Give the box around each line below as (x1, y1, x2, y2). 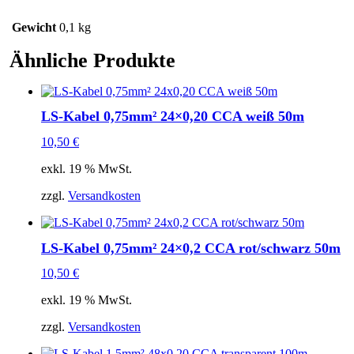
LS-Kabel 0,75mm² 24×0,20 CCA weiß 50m (41, 108, 304, 125)
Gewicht (12, 21, 56, 35)
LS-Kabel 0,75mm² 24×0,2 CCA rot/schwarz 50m (41, 239, 341, 256)
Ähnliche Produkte (9, 49, 175, 73)
